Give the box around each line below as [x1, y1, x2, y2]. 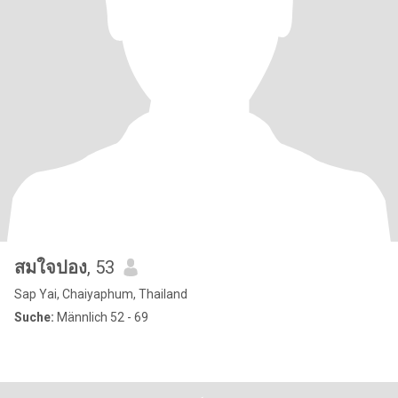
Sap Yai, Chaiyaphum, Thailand [14, 287, 187, 301]
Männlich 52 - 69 [54, 310, 148, 324]
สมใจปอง [14, 257, 87, 278]
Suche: [14, 310, 54, 324]
